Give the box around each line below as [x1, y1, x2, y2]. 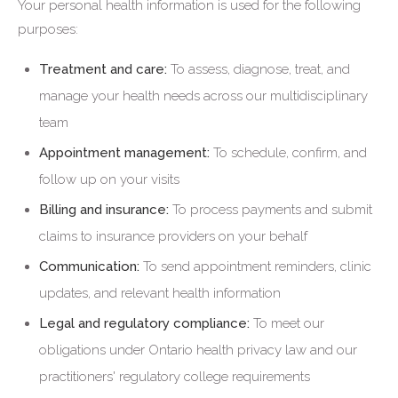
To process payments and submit [169, 202, 372, 218]
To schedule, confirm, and [210, 145, 367, 161]
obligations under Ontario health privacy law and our [39, 342, 357, 358]
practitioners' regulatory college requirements [39, 369, 310, 385]
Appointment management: [39, 145, 210, 161]
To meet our [250, 315, 324, 331]
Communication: [39, 259, 139, 275]
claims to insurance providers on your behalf [39, 228, 307, 244]
